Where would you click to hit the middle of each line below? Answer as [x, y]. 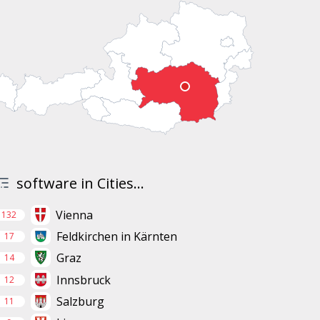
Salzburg [80, 302]
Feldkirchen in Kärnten [116, 237]
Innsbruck [83, 280]
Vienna [75, 215]
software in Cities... [80, 184]
